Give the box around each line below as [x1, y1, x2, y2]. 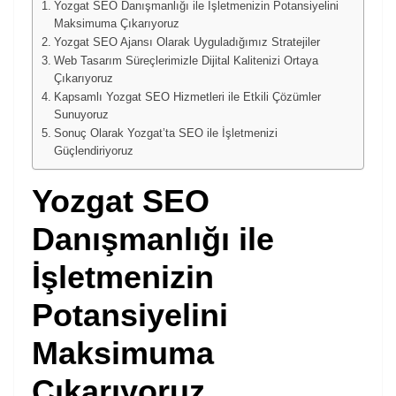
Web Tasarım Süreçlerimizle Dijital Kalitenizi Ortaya [53, 54, 318, 67]
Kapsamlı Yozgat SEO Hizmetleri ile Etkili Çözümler [53, 90, 321, 103]
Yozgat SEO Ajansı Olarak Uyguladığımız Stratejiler [53, 35, 320, 49]
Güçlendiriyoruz [53, 144, 133, 157]
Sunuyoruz [53, 108, 109, 121]
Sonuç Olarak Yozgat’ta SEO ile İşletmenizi [53, 126, 278, 140]
